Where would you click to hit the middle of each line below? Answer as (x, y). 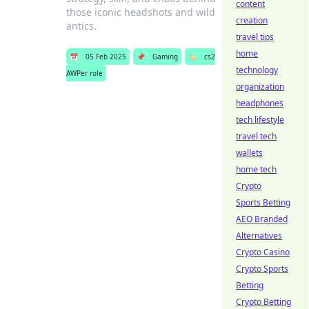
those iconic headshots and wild (140, 12)
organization (260, 87)
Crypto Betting (263, 302)
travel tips (255, 37)
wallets (249, 153)
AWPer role (84, 73)
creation (252, 20)
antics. (81, 26)
